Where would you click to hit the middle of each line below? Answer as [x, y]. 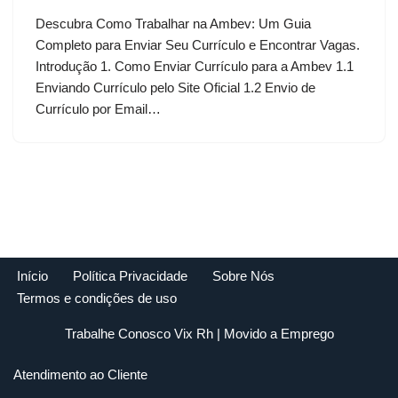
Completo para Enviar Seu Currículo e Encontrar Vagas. [198, 45]
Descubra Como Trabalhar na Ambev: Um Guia [173, 24]
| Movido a [247, 334]
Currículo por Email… [100, 109]
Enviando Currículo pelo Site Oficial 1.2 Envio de [175, 88]
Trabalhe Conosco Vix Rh [139, 334]
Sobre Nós [243, 276]
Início [32, 276]
